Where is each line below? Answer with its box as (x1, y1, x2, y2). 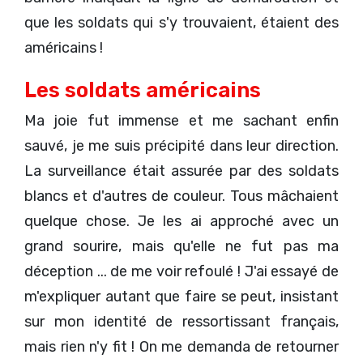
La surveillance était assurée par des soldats (24, 161, 339, 180)
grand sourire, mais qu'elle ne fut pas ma (24, 237, 339, 255)
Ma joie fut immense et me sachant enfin (24, 111, 339, 130)
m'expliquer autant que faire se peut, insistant (24, 287, 339, 305)
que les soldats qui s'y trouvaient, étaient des (24, 13, 339, 32)
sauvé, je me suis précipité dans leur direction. (24, 136, 339, 155)
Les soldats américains (24, 77, 261, 102)
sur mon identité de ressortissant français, (24, 312, 339, 331)
